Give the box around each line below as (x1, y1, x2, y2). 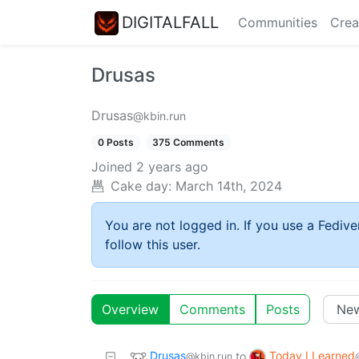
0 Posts (97, 136, 134, 148)
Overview (102, 301, 159, 318)
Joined (91, 159, 132, 175)
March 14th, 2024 (175, 178, 282, 195)
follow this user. (105, 236, 200, 253)
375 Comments (152, 136, 225, 148)
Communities (238, 14, 317, 30)
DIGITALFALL (122, 12, 219, 32)
